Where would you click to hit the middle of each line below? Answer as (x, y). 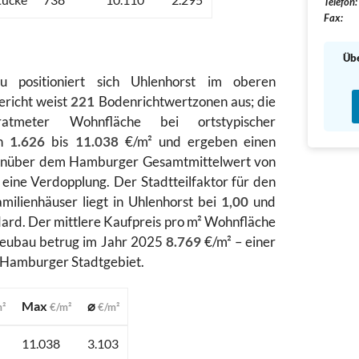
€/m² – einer (238, 242)
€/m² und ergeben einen (197, 142)
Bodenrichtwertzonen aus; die (185, 102)
